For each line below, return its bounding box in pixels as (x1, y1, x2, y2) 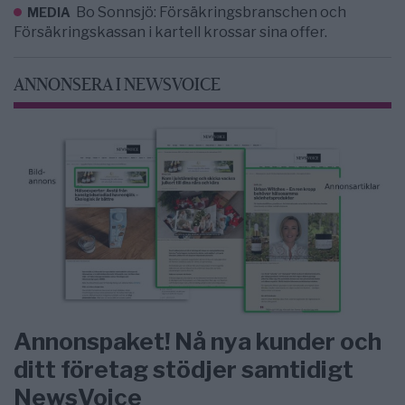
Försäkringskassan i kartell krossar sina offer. (14, 24, 327, 41)
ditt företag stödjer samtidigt (14, 354, 353, 383)
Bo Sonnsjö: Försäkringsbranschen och (76, 4, 347, 21)
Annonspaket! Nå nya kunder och (14, 326, 381, 355)
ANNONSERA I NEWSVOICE (14, 78, 221, 95)
